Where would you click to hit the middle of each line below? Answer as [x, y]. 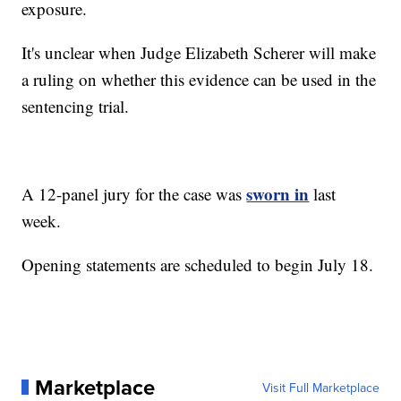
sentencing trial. [76, 106]
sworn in [278, 193]
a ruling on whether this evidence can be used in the [199, 79]
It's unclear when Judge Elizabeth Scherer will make [199, 52]
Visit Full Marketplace [320, 387]
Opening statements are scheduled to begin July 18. [198, 264]
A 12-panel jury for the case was [134, 193]
